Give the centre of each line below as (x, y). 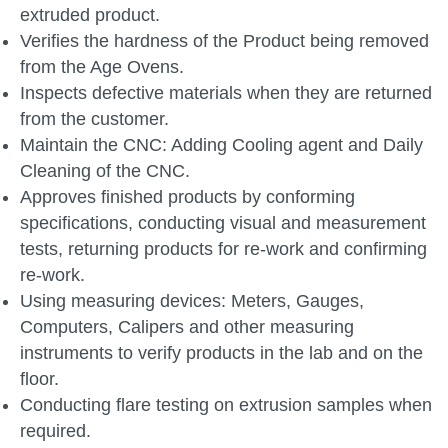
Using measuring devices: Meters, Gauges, (192, 301)
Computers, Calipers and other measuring (187, 327)
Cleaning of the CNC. (107, 171)
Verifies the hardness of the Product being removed (224, 41)
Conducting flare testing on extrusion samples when (226, 405)
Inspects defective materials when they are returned (226, 93)
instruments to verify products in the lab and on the (221, 353)
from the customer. (94, 119)
